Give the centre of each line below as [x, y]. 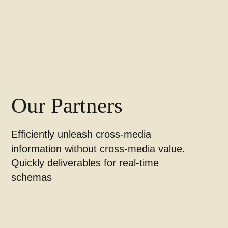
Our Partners [67, 105]
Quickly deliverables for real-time [85, 163]
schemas [32, 177]
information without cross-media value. [98, 149]
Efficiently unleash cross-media [81, 135]
